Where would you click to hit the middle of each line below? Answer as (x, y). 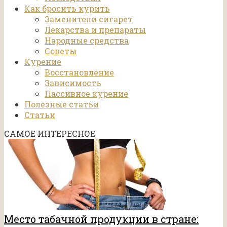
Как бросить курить (67, 9)
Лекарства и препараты (95, 30)
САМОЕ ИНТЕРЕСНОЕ (50, 134)
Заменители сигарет (89, 19)
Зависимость (73, 83)
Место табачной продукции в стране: (101, 219)
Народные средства (87, 41)
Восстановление (79, 72)
